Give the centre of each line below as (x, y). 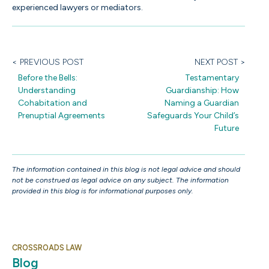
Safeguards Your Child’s (193, 115)
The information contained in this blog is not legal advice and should (126, 169)
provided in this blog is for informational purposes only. (103, 191)
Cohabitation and (53, 103)
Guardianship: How (202, 90)
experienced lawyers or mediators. (77, 7)
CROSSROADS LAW (47, 247)
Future (227, 128)
